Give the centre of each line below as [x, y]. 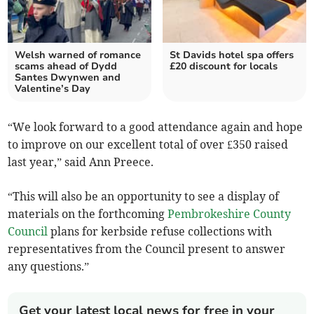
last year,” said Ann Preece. [81, 162]
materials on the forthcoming [88, 214]
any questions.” [49, 267]
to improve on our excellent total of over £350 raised [148, 145]
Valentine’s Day [53, 89]
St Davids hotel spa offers [232, 55]
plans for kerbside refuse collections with [160, 232]
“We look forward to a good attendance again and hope [156, 127]
